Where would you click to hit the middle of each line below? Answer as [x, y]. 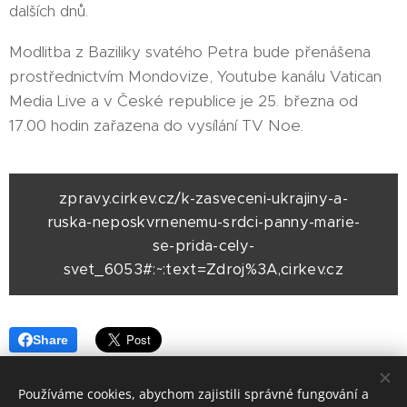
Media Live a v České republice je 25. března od [184, 101]
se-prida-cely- [203, 246]
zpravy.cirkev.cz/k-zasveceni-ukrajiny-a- [203, 199]
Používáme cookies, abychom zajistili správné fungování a [194, 394]
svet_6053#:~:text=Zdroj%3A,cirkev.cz [203, 270]
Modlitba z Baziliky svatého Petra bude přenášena [190, 52]
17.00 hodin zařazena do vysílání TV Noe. [156, 126]
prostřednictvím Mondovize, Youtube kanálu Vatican [195, 77]
